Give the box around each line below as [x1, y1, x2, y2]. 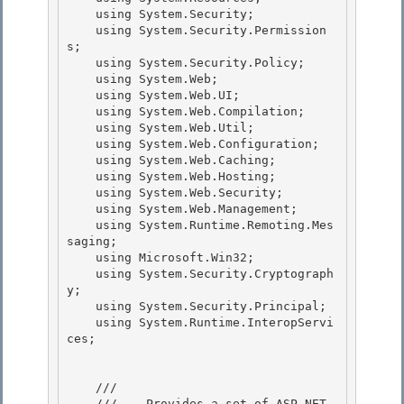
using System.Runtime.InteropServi [67, 316, 96, 330]
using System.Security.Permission [67, 23, 96, 38]
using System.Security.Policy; [67, 56, 96, 70]
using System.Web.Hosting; [67, 170, 96, 184]
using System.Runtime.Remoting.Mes [67, 218, 96, 233]
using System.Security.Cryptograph [67, 267, 96, 281]
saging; [67, 234, 117, 249]
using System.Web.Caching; [67, 153, 96, 168]
